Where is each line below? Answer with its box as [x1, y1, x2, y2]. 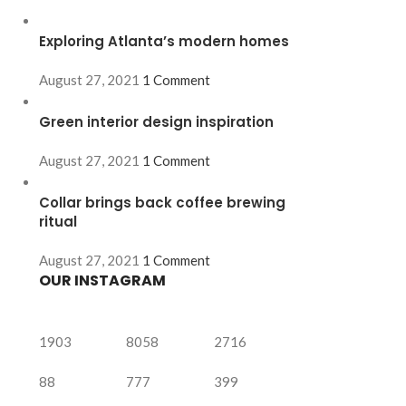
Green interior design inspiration [38, 112, 274, 132]
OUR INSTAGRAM [38, 270, 166, 292]
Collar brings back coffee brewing [38, 193, 285, 213]
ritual [38, 212, 77, 232]
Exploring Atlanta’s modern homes [38, 32, 289, 52]
